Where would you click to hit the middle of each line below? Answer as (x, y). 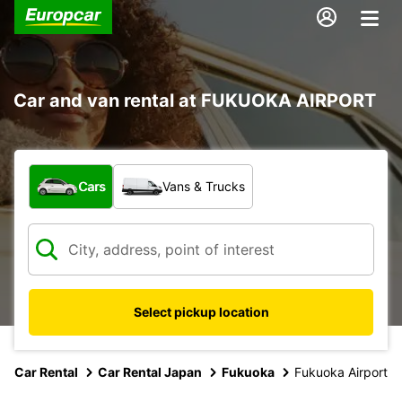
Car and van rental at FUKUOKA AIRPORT (195, 100)
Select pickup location (201, 311)
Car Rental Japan (150, 371)
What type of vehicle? (104, 173)
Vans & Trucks (204, 186)
